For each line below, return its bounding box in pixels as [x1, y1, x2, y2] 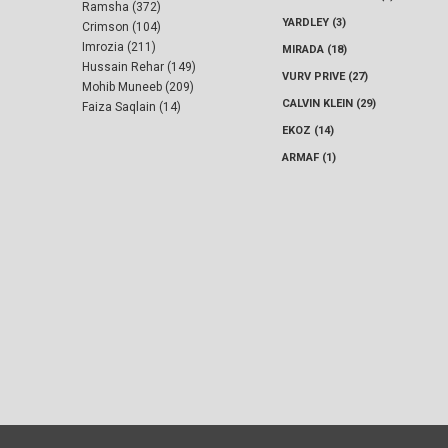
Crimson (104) [82, 20, 161, 35]
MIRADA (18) [282, 43, 347, 57]
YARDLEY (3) [282, 16, 346, 30]
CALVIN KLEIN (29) [282, 97, 376, 111]
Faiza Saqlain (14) [82, 100, 181, 115]
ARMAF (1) [282, 151, 336, 165]
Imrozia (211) [82, 40, 156, 55]
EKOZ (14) [282, 124, 334, 138]
